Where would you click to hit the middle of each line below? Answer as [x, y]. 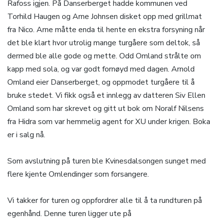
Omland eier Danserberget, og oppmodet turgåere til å [101, 82]
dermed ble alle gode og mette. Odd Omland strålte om [104, 56]
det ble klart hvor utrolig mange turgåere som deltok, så [104, 43]
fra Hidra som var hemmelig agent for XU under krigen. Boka [109, 122]
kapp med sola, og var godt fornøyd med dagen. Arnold [101, 69]
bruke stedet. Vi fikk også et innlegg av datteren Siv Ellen [106, 96]
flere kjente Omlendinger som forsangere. [78, 174]
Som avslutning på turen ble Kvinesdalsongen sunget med [107, 161]
